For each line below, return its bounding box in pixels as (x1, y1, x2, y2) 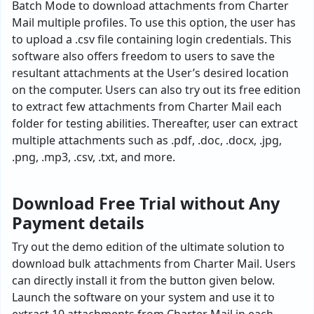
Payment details (12, 212, 144, 234)
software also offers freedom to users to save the (12, 48, 275, 64)
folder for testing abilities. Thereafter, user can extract (12, 116, 298, 131)
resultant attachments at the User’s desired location (12, 65, 289, 81)
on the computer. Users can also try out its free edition (12, 82, 301, 97)
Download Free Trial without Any (12, 192, 280, 214)
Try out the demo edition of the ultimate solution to (12, 239, 285, 254)
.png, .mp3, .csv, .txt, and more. (12, 149, 175, 165)
